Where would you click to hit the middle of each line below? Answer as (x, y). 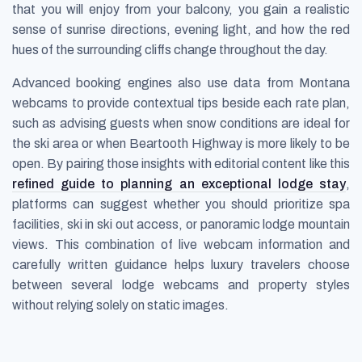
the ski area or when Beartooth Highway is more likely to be (181, 144)
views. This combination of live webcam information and (181, 245)
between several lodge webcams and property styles (181, 285)
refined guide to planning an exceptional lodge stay (179, 184)
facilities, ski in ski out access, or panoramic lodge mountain (181, 225)
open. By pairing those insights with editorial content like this (181, 164)
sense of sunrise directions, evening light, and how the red (181, 30)
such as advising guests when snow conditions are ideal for (181, 124)
